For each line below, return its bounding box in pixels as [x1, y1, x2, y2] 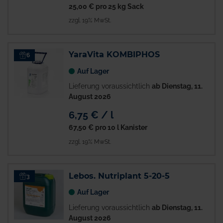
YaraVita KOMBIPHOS [69, 50, 160, 60]
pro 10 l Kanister [94, 123, 147, 132]
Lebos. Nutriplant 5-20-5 [69, 171, 170, 181]
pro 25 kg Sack [94, 2, 144, 10]
